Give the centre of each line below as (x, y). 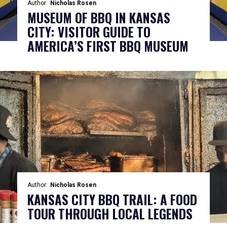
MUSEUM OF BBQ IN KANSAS (99, 17)
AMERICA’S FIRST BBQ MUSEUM (108, 46)
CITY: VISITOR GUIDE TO (89, 32)
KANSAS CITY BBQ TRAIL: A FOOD (112, 199)
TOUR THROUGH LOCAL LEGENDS (110, 214)
